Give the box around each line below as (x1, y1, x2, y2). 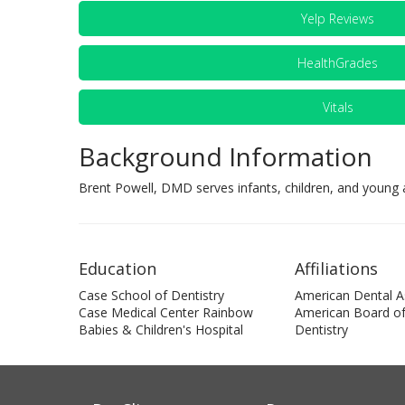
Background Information (79, 139, 372, 174)
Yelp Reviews (301, 10, 375, 27)
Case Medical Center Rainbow (79, 304, 253, 321)
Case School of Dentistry (79, 287, 224, 304)
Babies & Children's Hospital (79, 321, 243, 338)
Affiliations (294, 258, 378, 279)
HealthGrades (297, 54, 379, 71)
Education (79, 258, 156, 279)
